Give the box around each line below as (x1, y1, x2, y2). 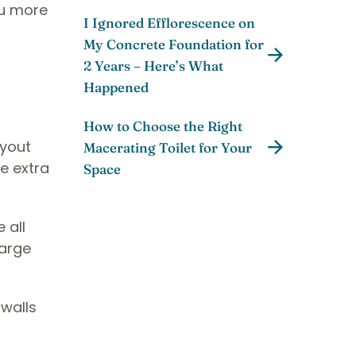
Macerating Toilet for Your (83, 139, 252, 157)
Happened (83, 79, 149, 96)
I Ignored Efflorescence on (83, 14, 255, 32)
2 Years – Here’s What (83, 57, 223, 75)
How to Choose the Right (83, 118, 242, 135)
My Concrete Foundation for (83, 36, 264, 53)
